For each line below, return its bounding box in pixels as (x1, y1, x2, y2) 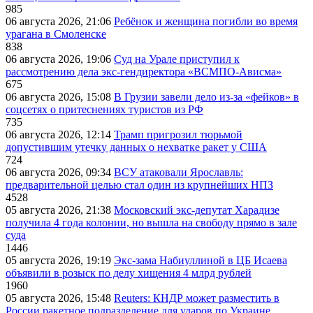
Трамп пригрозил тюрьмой (114, 128, 242, 140)
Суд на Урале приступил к (114, 52, 240, 65)
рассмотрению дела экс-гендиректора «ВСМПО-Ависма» (6, 65, 282, 78)
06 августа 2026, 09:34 (6, 166, 114, 178)
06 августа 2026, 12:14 (6, 128, 114, 140)
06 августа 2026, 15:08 (6, 90, 114, 103)
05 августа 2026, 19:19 (6, 254, 114, 266)
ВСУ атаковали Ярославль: (114, 166, 243, 178)
